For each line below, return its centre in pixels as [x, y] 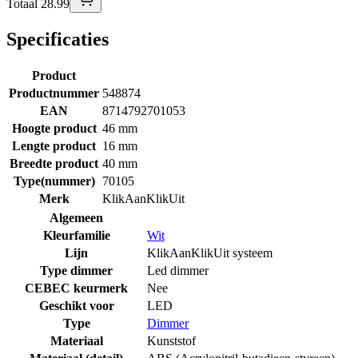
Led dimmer [178, 271]
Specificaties [58, 40]
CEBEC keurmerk [76, 288]
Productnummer [54, 93]
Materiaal [76, 341]
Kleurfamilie [76, 236]
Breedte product [54, 164]
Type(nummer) [54, 181]
